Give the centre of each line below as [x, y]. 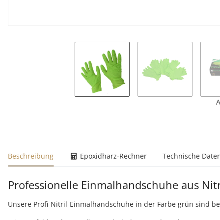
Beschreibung [31, 156]
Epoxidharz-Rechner [112, 156]
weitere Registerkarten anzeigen [67, 151]
